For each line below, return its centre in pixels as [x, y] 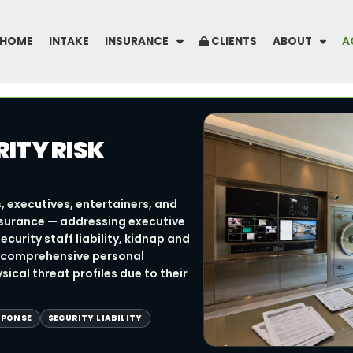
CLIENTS [232, 41]
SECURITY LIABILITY [95, 318]
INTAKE [69, 41]
